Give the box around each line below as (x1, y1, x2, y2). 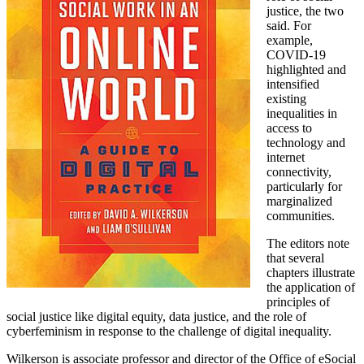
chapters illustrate (266, 265, 355, 279)
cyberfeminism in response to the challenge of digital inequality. (6, 323, 331, 338)
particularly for (266, 179, 342, 193)
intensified (266, 76, 319, 91)
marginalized (266, 193, 332, 208)
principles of (266, 294, 330, 309)
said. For (266, 18, 311, 32)
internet (266, 149, 305, 164)
